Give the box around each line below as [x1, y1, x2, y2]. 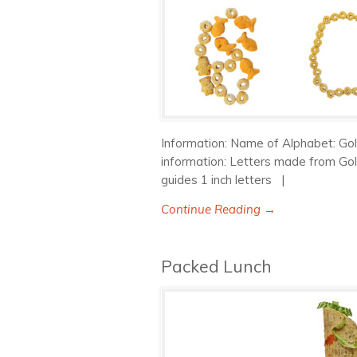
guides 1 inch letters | [161, 172, 291, 187]
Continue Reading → [161, 202, 276, 217]
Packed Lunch [161, 256, 272, 277]
